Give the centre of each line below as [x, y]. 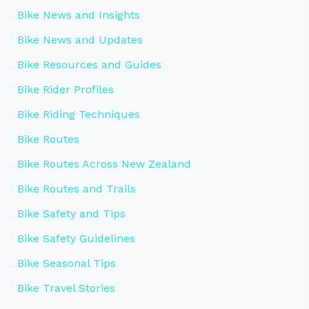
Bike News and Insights [78, 14]
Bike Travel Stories [66, 288]
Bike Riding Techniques [78, 114]
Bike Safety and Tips [71, 213]
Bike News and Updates [80, 39]
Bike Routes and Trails [76, 188]
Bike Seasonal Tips [66, 263]
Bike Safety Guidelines [76, 238]
